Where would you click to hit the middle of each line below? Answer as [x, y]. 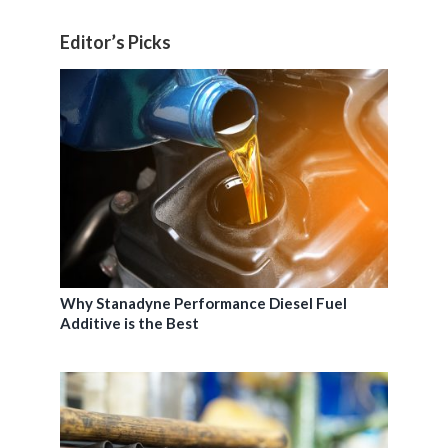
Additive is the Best [129, 322]
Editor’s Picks [115, 42]
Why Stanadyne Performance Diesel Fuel [203, 302]
